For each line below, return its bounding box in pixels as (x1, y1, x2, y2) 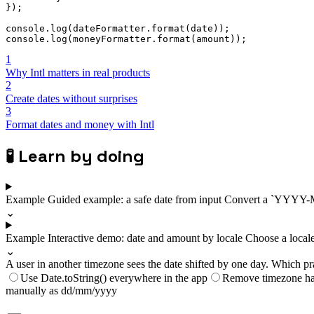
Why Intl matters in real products (6, 66, 150, 78)
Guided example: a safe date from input (48, 193, 224, 205)
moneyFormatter (73, 33, 151, 44)
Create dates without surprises (6, 92, 137, 104)
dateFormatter (73, 22, 146, 34)
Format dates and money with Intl (6, 118, 154, 130)
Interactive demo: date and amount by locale (48, 231, 245, 244)
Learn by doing (18, 144, 144, 167)
